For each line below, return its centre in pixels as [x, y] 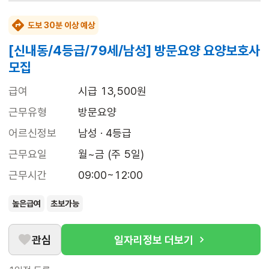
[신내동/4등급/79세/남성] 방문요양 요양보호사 [134, 51]
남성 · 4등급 [105, 133]
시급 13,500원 [112, 91]
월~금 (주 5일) [111, 154]
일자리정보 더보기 [154, 240]
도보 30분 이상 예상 [61, 26]
